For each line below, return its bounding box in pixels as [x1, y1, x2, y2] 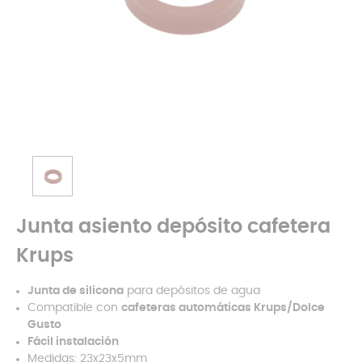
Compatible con [27, 302, 121, 314]
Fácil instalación [27, 336, 119, 347]
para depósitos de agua [124, 285, 260, 297]
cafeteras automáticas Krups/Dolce [121, 302, 325, 314]
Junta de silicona [27, 285, 124, 297]
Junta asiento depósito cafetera [16, 217, 330, 237]
